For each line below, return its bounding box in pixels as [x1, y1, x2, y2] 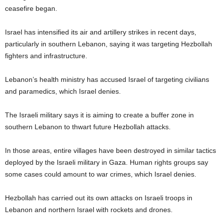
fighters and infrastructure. [5, 51, 87, 60]
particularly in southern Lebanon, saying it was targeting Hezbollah [5, 39, 212, 48]
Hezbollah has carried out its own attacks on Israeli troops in [5, 193, 192, 202]
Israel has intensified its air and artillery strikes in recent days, [5, 28, 196, 36]
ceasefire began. [5, 4, 57, 12]
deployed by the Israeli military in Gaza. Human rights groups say [5, 158, 208, 166]
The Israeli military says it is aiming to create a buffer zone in [5, 110, 194, 119]
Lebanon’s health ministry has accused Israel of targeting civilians [5, 75, 209, 83]
